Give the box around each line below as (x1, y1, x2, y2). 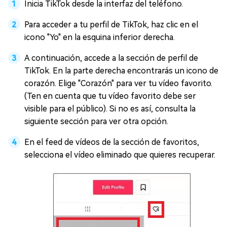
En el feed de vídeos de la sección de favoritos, (24, 137, 199, 147)
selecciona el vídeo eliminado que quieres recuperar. (24, 149, 215, 160)
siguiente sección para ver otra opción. (24, 116, 168, 126)
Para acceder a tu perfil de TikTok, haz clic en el (24, 19, 198, 29)
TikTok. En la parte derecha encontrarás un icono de (24, 65, 218, 75)
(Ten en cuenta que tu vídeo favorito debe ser (24, 91, 196, 101)
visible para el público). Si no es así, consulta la (24, 103, 196, 113)
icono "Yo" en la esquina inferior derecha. (24, 32, 175, 42)
